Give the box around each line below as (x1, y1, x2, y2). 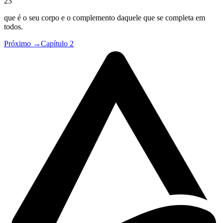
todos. (4, 22, 23, 31)
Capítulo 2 (41, 39, 74, 48)
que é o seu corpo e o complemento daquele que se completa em (4, 13, 205, 22)
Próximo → (4, 39, 41, 48)
